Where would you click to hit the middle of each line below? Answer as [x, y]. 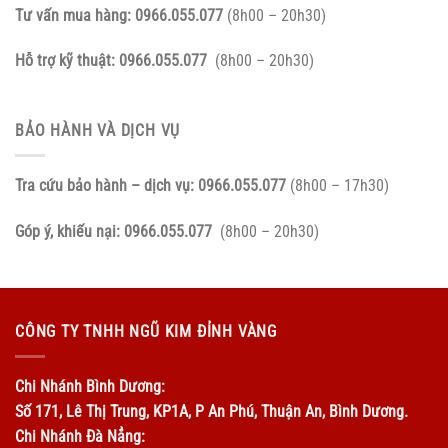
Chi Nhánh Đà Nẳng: [80, 436]
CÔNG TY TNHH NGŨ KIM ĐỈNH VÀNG [146, 332]
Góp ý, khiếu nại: [69, 231]
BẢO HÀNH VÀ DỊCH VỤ [98, 131]
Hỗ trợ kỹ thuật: [67, 61]
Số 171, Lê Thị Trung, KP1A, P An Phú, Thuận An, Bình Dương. [211, 411]
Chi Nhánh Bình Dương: [90, 386]
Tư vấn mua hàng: [75, 15]
